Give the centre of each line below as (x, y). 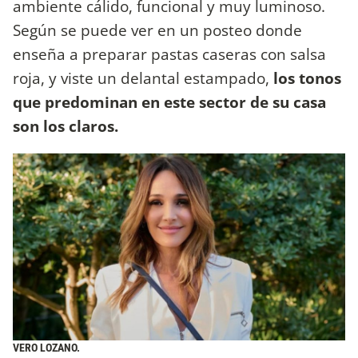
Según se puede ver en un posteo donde (157, 30)
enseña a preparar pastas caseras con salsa (169, 54)
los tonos (307, 78)
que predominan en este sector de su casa (169, 102)
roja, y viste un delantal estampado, (143, 78)
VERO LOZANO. (46, 348)
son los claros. (66, 126)
